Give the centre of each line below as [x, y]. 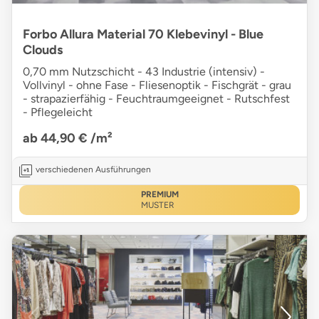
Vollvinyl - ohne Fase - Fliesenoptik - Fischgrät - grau [157, 85]
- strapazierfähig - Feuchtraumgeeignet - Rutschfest [156, 99]
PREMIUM [159, 195]
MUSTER [157, 205]
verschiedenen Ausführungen [93, 170]
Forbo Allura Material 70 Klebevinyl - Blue [143, 35]
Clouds [43, 50]
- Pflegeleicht [58, 113]
